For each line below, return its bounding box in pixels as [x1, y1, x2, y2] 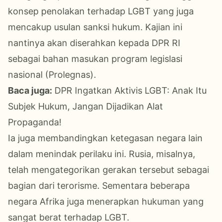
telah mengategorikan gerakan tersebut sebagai [8, 164, 209, 175]
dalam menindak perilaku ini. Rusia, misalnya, [8, 148, 195, 159]
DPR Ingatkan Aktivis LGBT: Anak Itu [55, 85, 207, 96]
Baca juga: [8, 85, 52, 96]
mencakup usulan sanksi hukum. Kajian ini [8, 21, 182, 32]
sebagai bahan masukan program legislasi [8, 53, 182, 64]
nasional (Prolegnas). [8, 69, 96, 80]
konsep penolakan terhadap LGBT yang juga [8, 5, 194, 16]
